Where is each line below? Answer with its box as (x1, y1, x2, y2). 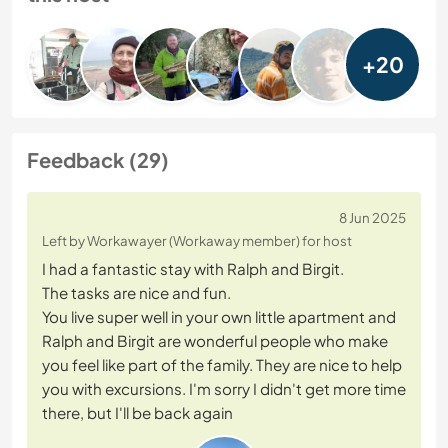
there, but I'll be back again (42, 403, 233, 423)
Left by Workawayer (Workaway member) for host (42, 232, 352, 250)
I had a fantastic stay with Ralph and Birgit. (42, 259, 344, 279)
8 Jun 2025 (339, 209, 406, 227)
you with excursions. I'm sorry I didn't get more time (42, 379, 406, 399)
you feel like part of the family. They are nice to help (42, 355, 402, 375)
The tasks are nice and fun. (42, 283, 231, 303)
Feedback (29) (27, 147, 169, 173)
